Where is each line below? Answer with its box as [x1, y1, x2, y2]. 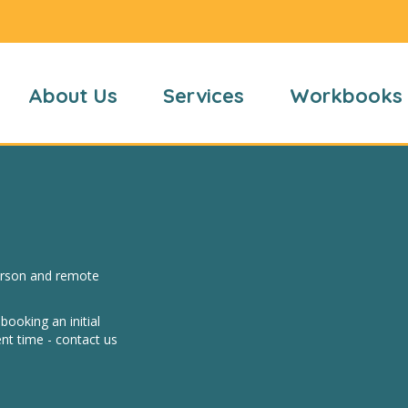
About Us [28, 82, 118, 108]
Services [163, 82, 245, 108]
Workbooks [290, 82, 403, 108]
